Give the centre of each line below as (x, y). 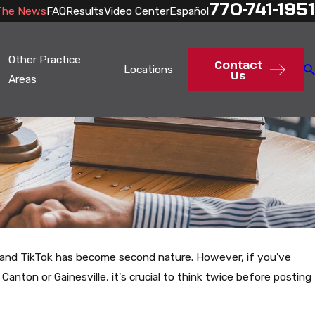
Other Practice (45, 59)
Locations (148, 69)
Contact (238, 64)
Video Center (137, 11)
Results (85, 11)
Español (189, 11)
